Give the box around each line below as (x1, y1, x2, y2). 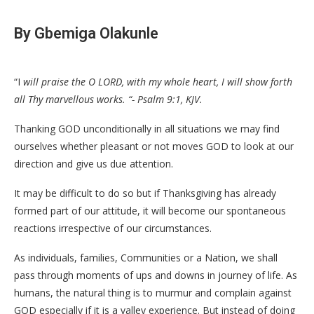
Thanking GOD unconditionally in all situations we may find (14, 122, 280, 135)
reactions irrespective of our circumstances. (14, 221, 212, 235)
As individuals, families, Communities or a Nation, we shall (14, 251, 278, 264)
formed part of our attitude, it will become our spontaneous (14, 204, 286, 217)
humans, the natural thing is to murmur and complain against (14, 286, 292, 299)
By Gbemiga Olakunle (14, 25, 158, 42)
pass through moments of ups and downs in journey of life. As (14, 268, 297, 282)
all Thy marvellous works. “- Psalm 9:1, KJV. (14, 93, 203, 106)
